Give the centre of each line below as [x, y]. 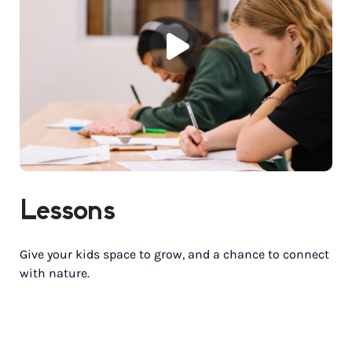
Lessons [67, 212]
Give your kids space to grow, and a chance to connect [174, 254]
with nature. [55, 273]
